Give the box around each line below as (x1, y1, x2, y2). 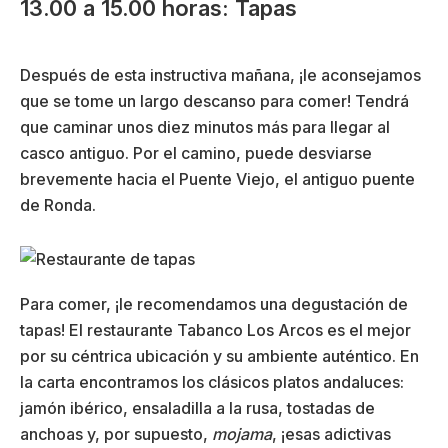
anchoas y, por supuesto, (20, 424, 212, 445)
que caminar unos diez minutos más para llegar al (20, 116, 390, 137)
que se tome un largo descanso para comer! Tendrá (20, 90, 409, 111)
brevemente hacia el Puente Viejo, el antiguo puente (20, 168, 415, 189)
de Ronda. (20, 194, 96, 215)
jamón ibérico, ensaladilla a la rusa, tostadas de (20, 398, 375, 419)
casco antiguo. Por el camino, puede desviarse (20, 142, 372, 163)
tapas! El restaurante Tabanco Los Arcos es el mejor (20, 320, 411, 341)
